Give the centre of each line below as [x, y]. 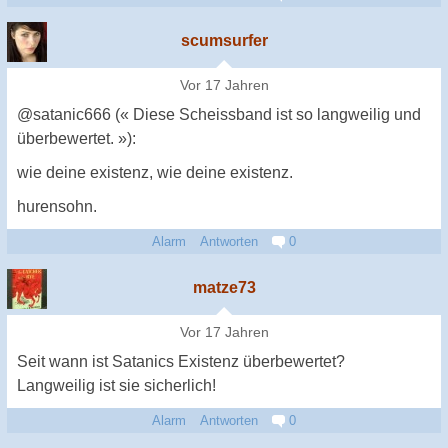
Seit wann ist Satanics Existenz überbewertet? [181, 361]
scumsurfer [224, 40]
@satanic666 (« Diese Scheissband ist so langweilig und [219, 114]
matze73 [224, 287]
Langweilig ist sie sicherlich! [116, 385]
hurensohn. [57, 206]
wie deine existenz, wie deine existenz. [155, 172]
